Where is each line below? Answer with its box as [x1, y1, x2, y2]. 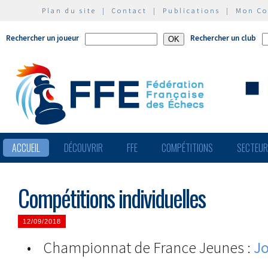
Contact [112, 6, 147, 15]
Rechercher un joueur [6, 33, 79, 43]
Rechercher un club [190, 33, 256, 43]
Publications [163, 6, 220, 15]
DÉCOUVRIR [64, 141, 103, 155]
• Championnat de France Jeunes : [18, 237, 254, 257]
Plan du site [42, 6, 96, 15]
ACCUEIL [12, 141, 40, 155]
